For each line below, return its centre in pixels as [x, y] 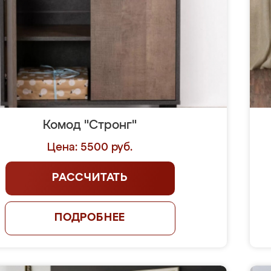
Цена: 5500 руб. [90, 148]
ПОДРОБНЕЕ [90, 218]
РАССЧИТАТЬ [90, 178]
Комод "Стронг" [90, 125]
